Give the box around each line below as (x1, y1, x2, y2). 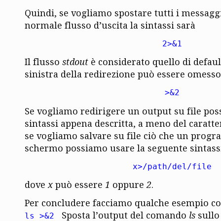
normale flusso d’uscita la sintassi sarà (25, 20, 195, 31)
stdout (62, 57, 88, 68)
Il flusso (25, 57, 62, 68)
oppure (110, 179, 147, 190)
